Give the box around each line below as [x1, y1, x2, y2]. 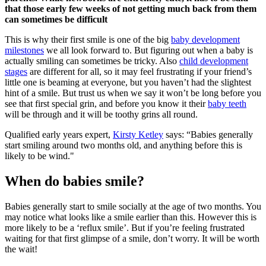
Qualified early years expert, [5, 129, 113, 140]
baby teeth [208, 98, 246, 109]
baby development [171, 34, 240, 45]
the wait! [5, 243, 37, 254]
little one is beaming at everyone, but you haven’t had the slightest [5, 77, 251, 87]
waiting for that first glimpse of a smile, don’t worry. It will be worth [5, 233, 259, 243]
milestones [5, 45, 44, 55]
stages [5, 66, 27, 77]
